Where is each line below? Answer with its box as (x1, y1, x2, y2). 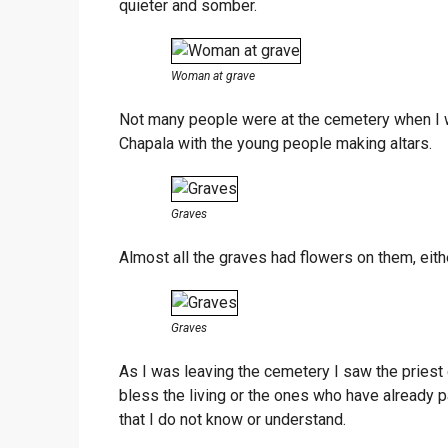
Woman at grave (170, 68, 255, 83)
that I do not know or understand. (119, 409, 346, 429)
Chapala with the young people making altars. (119, 133, 432, 153)
